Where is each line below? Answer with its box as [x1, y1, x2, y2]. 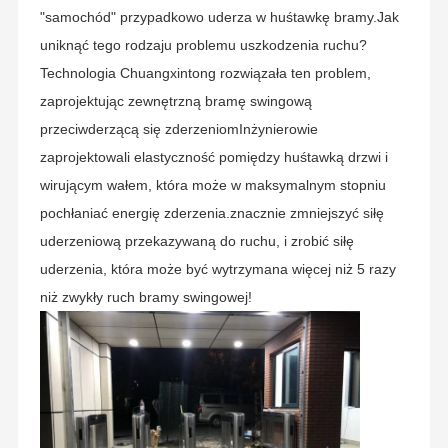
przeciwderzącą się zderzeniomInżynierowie [39, 121, 318, 138]
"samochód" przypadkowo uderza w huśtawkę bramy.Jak [39, 9, 399, 26]
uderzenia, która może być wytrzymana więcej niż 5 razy [39, 261, 396, 278]
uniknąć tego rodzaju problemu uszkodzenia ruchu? [39, 37, 367, 54]
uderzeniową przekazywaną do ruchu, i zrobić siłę [39, 233, 354, 250]
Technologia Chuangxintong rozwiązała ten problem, [39, 65, 371, 82]
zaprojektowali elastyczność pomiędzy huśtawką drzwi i [39, 149, 388, 166]
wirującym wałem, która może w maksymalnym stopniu [39, 177, 386, 194]
